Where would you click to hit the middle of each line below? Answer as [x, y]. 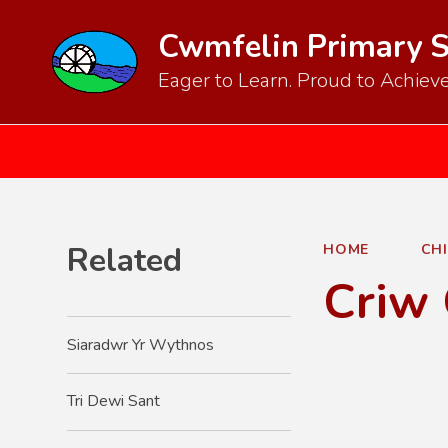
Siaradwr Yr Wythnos [141, 344]
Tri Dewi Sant [114, 401]
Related [125, 261]
